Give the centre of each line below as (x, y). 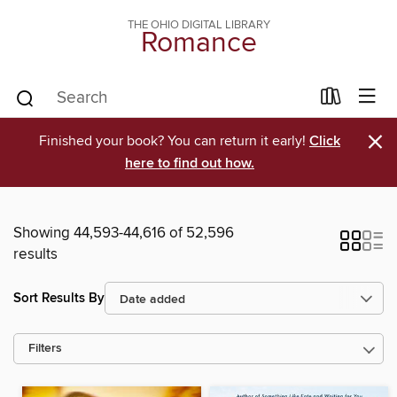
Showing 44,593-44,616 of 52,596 (124, 233)
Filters (45, 349)
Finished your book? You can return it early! (174, 141)
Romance (198, 43)
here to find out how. (190, 163)
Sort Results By (59, 298)
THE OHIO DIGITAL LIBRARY (198, 25)
